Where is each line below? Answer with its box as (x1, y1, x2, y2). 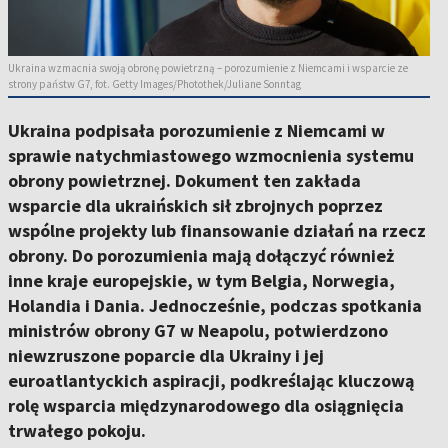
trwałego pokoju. (8, 419, 146, 443)
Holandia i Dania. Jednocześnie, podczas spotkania (8, 294, 422, 318)
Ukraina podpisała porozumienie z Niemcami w (8, 119, 385, 143)
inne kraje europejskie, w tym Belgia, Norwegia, (8, 269, 395, 293)
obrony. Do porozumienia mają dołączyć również (8, 244, 394, 268)
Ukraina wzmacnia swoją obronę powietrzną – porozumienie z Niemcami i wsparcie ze (8, 61, 408, 76)
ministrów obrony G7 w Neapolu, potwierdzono (8, 319, 388, 343)
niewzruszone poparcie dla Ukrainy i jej (8, 344, 324, 368)
